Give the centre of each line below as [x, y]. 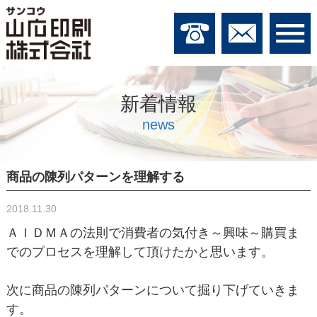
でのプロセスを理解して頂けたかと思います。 [140, 252]
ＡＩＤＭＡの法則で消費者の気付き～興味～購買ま [152, 232]
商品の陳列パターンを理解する [95, 177]
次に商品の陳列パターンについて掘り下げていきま [152, 290]
